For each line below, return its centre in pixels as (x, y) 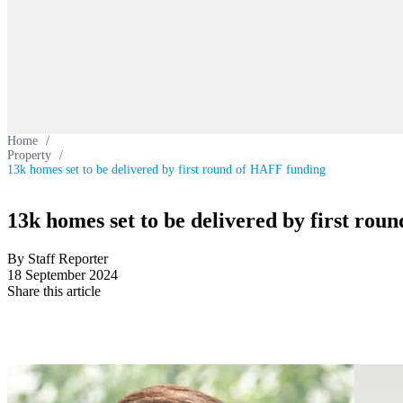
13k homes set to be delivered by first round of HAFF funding (166, 170)
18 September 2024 (63, 274)
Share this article (54, 291)
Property (29, 155)
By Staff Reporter (58, 258)
